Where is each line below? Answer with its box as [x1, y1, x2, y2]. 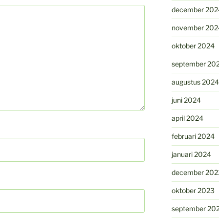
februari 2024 [171, 132, 215, 141]
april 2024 [171, 114, 203, 123]
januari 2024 [171, 150, 211, 159]
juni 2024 [171, 96, 201, 105]
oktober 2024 [171, 42, 215, 50]
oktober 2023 [171, 186, 215, 195]
